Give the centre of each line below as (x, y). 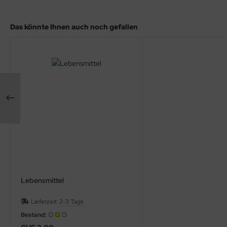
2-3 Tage (71, 202)
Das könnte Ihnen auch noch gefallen (74, 27)
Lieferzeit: (45, 202)
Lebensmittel (42, 181)
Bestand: (34, 215)
